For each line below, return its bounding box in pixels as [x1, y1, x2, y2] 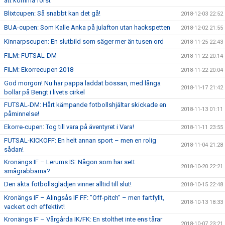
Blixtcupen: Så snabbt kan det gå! [4, 10, 100, 17]
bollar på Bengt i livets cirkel [4, 88, 85, 96]
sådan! [4, 146, 24, 153]
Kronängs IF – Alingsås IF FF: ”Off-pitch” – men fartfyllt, [4, 194, 164, 201]
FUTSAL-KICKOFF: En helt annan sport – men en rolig [4, 137, 156, 144]
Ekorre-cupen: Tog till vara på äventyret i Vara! [4, 123, 134, 131]
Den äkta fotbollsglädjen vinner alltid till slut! [4, 180, 132, 188]
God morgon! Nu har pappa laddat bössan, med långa [4, 79, 161, 87]
